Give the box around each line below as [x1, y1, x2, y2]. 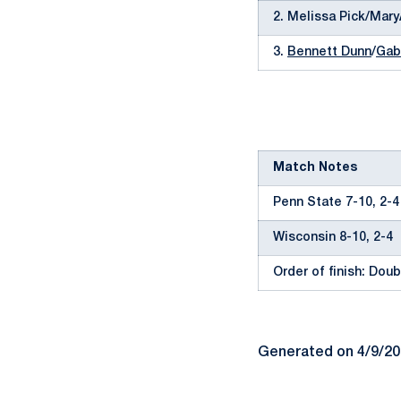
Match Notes [273, 162, 357, 174]
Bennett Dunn [287, 47, 371, 58]
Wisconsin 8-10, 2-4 [273, 232, 393, 243]
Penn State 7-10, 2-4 [273, 197, 399, 209]
